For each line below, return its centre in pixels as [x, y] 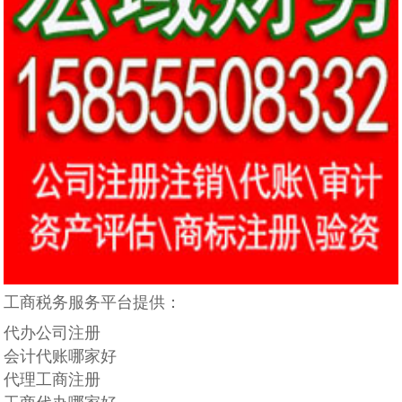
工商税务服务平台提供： [93, 302]
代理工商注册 [52, 379]
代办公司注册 [52, 332]
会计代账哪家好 [61, 356]
